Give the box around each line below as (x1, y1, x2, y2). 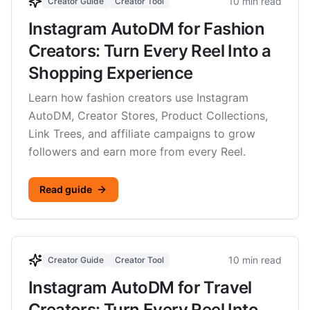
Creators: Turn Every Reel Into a (28, 41, 271, 61)
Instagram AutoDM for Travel (28, 277, 252, 298)
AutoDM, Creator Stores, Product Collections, (28, 109, 268, 122)
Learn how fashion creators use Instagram (28, 91, 248, 104)
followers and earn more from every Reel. (28, 145, 246, 158)
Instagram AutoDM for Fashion (28, 19, 265, 39)
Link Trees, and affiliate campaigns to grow (28, 127, 255, 140)
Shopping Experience (28, 63, 193, 83)
